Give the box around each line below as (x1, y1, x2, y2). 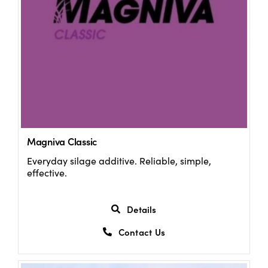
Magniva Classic (26, 135, 98, 148)
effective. (26, 166, 67, 179)
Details (127, 202, 157, 215)
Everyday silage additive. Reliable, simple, (26, 154, 211, 167)
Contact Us (118, 225, 165, 238)
